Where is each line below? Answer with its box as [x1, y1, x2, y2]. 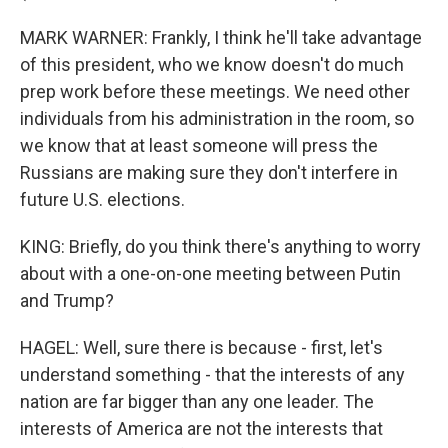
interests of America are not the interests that [20, 418, 383, 439]
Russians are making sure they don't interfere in [20, 162, 398, 183]
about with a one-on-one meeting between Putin [20, 263, 401, 284]
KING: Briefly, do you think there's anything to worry [20, 236, 421, 257]
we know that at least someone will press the [20, 135, 378, 156]
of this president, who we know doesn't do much [20, 54, 404, 75]
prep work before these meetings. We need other [20, 81, 410, 102]
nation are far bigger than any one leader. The [20, 391, 374, 412]
